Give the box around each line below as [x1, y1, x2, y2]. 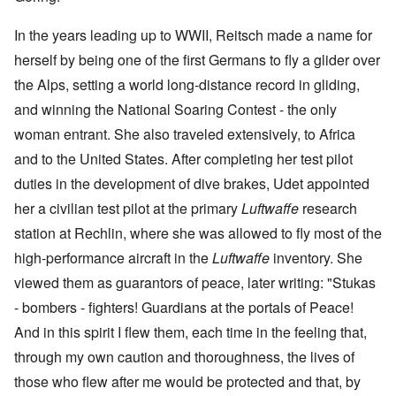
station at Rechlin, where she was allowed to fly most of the [14, 222, 382, 243]
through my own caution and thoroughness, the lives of [14, 346, 354, 367]
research [299, 197, 357, 218]
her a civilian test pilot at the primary [14, 197, 241, 218]
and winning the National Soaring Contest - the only [14, 98, 337, 119]
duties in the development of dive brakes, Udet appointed [14, 172, 369, 194]
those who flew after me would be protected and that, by [14, 370, 361, 392]
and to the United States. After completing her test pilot [14, 148, 353, 169]
